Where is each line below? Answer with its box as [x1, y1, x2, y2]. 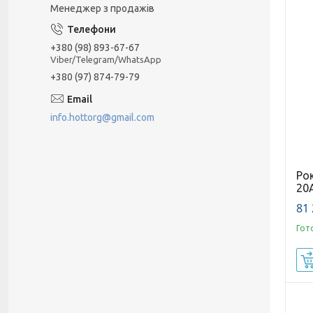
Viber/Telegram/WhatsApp [50, 54, 161, 64]
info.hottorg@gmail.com [50, 111, 154, 123]
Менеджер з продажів [50, 3, 154, 14]
